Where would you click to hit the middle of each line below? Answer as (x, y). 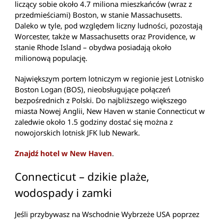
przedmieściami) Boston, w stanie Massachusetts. (98, 15)
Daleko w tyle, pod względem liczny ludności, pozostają (109, 26)
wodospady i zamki (63, 193)
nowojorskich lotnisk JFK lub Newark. (77, 133)
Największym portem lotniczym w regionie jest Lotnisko (109, 79)
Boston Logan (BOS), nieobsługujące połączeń (93, 90)
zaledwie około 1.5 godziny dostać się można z (94, 122)
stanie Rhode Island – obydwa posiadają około (93, 47)
